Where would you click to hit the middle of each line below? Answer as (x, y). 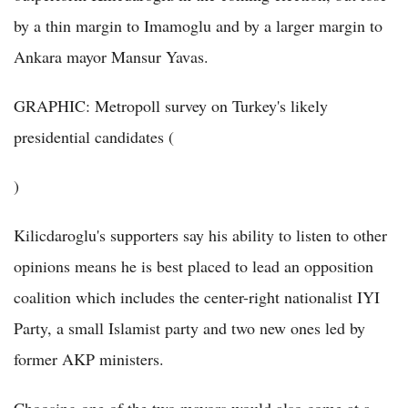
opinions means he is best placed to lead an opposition (194, 265)
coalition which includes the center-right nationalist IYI (197, 296)
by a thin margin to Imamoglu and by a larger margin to (198, 25)
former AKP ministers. (89, 358)
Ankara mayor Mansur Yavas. (111, 56)
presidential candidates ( (94, 136)
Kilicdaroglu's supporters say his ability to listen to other (200, 235)
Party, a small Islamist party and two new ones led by (189, 327)
